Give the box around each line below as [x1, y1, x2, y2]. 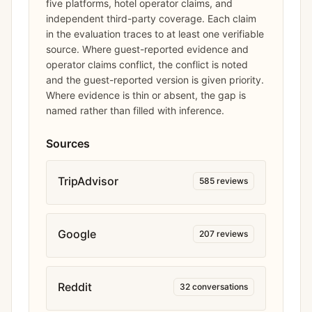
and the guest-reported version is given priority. [46, 74, 264, 86]
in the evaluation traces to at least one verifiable [46, 28, 264, 40]
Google [58, 227, 96, 241]
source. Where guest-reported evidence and [46, 43, 249, 55]
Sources [46, 136, 90, 150]
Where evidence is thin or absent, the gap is [46, 89, 246, 101]
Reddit [58, 280, 92, 294]
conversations [192, 281, 248, 292]
